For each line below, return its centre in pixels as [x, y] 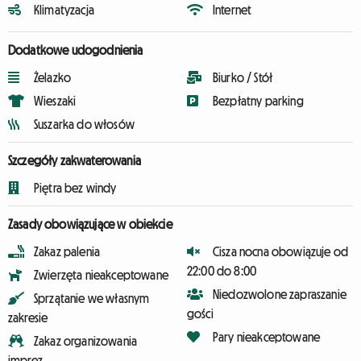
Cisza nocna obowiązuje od [280, 251]
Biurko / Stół [243, 77]
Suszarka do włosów [84, 124]
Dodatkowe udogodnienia [76, 50]
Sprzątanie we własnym [92, 298]
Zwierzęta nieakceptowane [101, 275]
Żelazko [53, 77]
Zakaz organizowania [86, 341]
